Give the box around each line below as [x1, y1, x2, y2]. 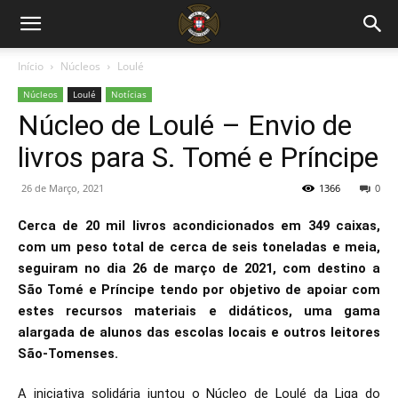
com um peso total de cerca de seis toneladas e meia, [18, 239, 380, 255]
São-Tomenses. [18, 346, 118, 362]
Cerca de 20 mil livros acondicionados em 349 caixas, [18, 218, 380, 234]
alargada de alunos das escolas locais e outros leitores [18, 324, 380, 340]
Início [18, 59, 44, 74]
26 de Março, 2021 [21, 181, 104, 195]
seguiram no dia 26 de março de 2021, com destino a [18, 260, 380, 276]
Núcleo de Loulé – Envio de [18, 108, 352, 142]
